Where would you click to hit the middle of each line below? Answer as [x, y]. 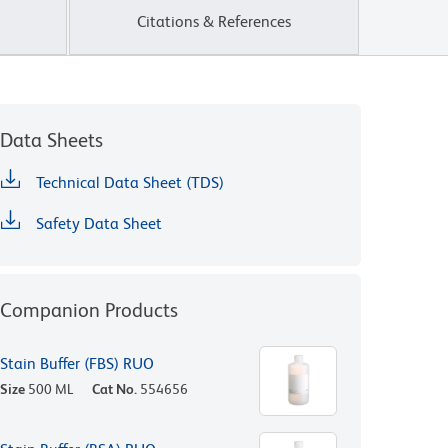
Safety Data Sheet [99, 224]
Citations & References [214, 22]
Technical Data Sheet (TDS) [130, 183]
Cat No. [114, 389]
